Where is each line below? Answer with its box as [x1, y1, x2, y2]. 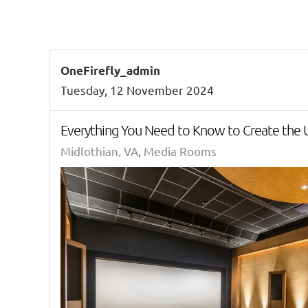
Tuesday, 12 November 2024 [60, 82, 214, 97]
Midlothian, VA [60, 144, 138, 158]
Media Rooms [144, 144, 217, 158]
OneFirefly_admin [60, 63, 160, 78]
